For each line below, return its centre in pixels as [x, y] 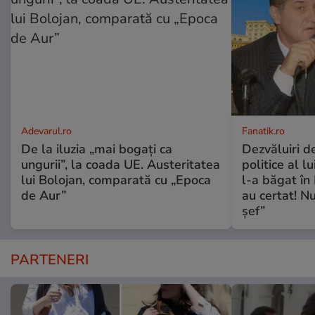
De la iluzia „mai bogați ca [97, 149]
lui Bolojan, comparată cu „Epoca [116, 180]
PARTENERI [50, 259]
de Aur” [44, 195]
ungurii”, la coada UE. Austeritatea [121, 164]
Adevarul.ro [46, 131]
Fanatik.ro [263, 131]
